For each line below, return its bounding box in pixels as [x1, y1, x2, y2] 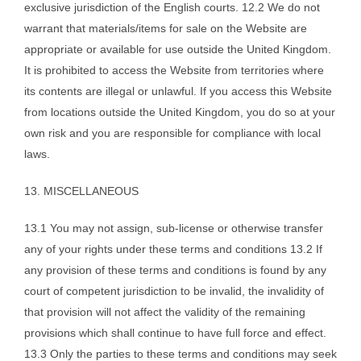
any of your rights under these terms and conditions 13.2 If [24, 243, 322, 256]
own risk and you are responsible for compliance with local [24, 127, 321, 140]
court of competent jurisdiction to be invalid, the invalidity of [24, 284, 324, 298]
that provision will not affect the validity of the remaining [24, 305, 305, 319]
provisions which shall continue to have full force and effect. [24, 326, 326, 340]
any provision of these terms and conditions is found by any [24, 263, 326, 277]
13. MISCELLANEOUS [24, 185, 139, 198]
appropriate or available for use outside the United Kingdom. [24, 43, 331, 56]
